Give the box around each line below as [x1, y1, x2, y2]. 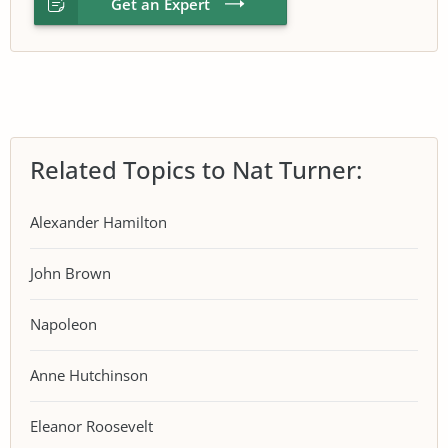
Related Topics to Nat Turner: [30, 152, 362, 186]
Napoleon [30, 314, 97, 334]
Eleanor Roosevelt [30, 416, 153, 436]
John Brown [30, 263, 111, 283]
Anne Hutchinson [30, 365, 148, 385]
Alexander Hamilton [30, 212, 167, 232]
